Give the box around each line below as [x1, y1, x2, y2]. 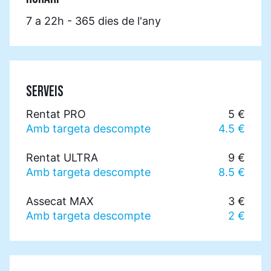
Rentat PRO [26, 108, 86, 121]
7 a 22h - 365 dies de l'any [26, 15, 161, 28]
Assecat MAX [26, 195, 94, 208]
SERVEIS [26, 85, 64, 100]
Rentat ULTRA [26, 151, 98, 165]
